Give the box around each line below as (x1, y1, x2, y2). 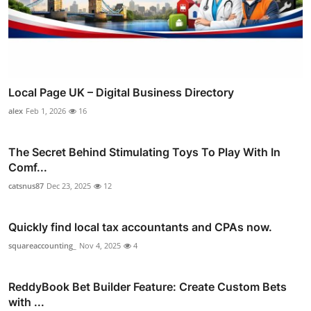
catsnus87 (8, 180, 44, 191)
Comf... (8, 160, 47, 174)
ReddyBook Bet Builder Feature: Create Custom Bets (8, 279, 287, 294)
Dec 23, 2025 (47, 180, 91, 191)
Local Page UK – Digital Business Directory (8, 85, 234, 99)
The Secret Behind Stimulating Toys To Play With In (8, 144, 280, 159)
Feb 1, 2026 (26, 105, 66, 116)
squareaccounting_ (8, 239, 76, 251)
